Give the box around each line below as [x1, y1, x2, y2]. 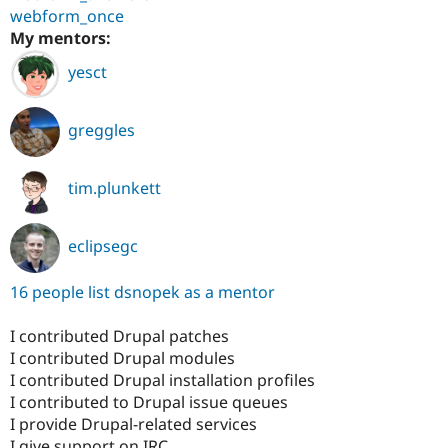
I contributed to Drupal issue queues [10, 391, 288, 414]
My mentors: [10, 26, 115, 49]
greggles [68, 119, 135, 142]
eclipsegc [68, 235, 138, 258]
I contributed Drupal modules [10, 347, 235, 370]
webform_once [10, 4, 124, 27]
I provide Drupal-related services [10, 413, 257, 436]
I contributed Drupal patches [10, 325, 229, 348]
